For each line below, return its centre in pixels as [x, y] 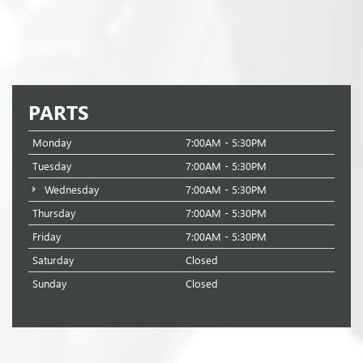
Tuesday [52, 166]
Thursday [54, 213]
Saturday [53, 260]
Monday [52, 143]
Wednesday [70, 190]
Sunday [49, 284]
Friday [47, 237]
